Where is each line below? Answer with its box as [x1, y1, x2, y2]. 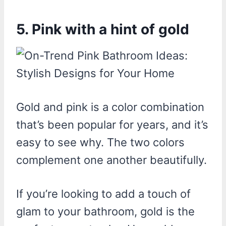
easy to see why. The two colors [16, 135, 185, 149]
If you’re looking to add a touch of [16, 187, 191, 200]
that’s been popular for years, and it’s [16, 118, 208, 131]
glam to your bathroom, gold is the [16, 204, 195, 218]
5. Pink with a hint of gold [16, 20, 189, 38]
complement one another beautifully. [16, 153, 207, 166]
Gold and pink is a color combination [16, 100, 204, 114]
